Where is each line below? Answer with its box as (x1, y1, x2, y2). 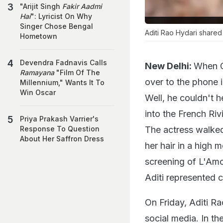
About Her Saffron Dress (20, 134, 104, 143)
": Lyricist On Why (31, 12, 92, 20)
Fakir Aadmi (62, 2, 102, 10)
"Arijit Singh (20, 2, 62, 10)
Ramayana (20, 68, 54, 77)
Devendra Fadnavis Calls (20, 58, 107, 67)
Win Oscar (20, 88, 56, 97)
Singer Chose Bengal (20, 22, 93, 30)
